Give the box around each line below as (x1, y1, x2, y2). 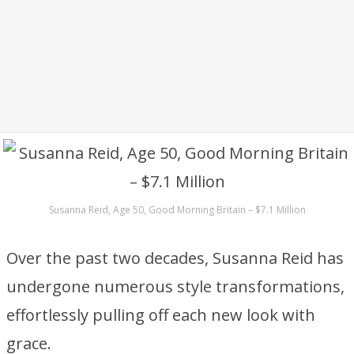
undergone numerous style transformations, (6, 276, 345, 297)
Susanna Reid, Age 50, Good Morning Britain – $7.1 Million (48, 203, 306, 217)
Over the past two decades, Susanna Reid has (6, 247, 344, 269)
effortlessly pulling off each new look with (6, 304, 315, 326)
